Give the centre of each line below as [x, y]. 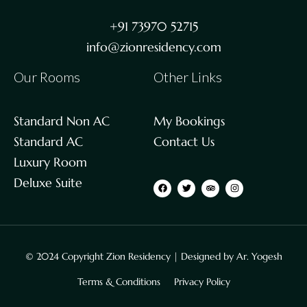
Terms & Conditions [119, 281]
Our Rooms [47, 76]
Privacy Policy [202, 281]
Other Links [188, 76]
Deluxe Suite [48, 182]
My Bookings [189, 121]
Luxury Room [50, 162]
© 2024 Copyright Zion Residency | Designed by [131, 256]
